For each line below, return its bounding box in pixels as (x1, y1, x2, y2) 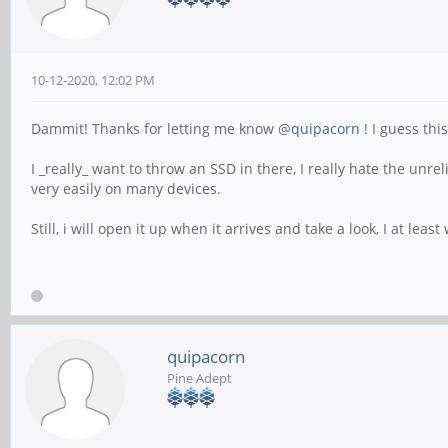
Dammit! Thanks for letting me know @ (31, 118, 291, 138)
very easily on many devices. (31, 178, 221, 198)
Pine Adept (167, 368, 232, 387)
